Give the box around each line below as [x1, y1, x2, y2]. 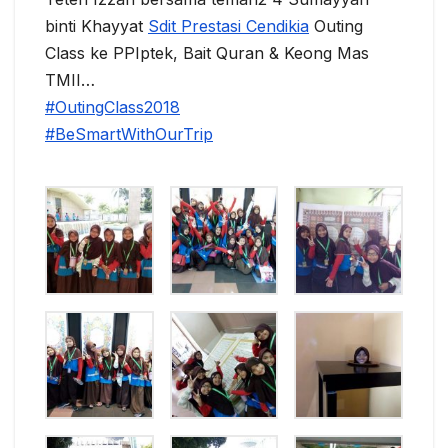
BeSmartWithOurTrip [55, 124, 213, 145]
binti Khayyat [45, 16, 148, 37]
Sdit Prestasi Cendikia [148, 16, 309, 37]
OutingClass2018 [55, 97, 180, 118]
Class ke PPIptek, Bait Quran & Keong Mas [45, 43, 369, 64]
